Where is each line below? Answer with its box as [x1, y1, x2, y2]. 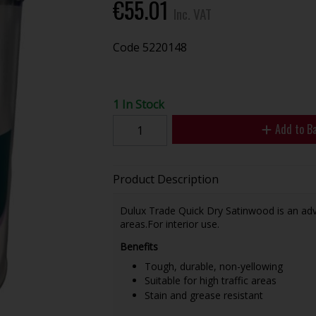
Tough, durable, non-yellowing [144, 259, 283, 273]
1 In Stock [112, 96, 164, 112]
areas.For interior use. [119, 217, 219, 231]
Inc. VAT [173, 3, 212, 24]
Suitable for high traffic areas [144, 274, 276, 288]
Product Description [112, 171, 219, 187]
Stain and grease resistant [144, 288, 263, 302]
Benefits [119, 240, 158, 253]
